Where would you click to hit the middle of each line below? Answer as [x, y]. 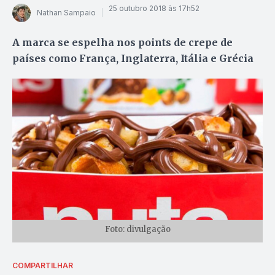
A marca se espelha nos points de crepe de [122, 42]
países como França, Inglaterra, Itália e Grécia [133, 58]
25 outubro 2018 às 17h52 [154, 9]
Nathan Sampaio [66, 13]
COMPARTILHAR [43, 265]
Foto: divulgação [137, 229]
